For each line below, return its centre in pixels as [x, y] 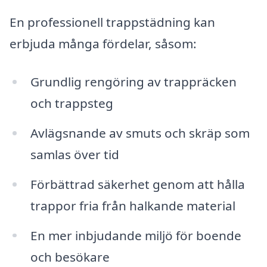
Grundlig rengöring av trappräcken [133, 81]
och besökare [70, 257]
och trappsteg [72, 103]
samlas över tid [74, 154]
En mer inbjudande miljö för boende [136, 235]
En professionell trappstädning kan [112, 22]
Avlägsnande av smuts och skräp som [140, 133]
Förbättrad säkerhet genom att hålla [137, 184]
